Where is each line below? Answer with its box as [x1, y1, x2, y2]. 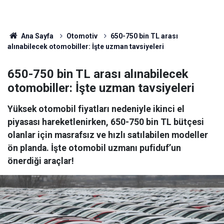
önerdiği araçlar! [7, 156, 74, 166]
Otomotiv [66, 32, 97, 40]
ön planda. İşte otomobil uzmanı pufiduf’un [7, 143, 181, 153]
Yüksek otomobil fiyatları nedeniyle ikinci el [7, 104, 184, 114]
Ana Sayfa [19, 32, 53, 40]
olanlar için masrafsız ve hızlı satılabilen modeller [7, 130, 208, 140]
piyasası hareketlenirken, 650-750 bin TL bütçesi [7, 117, 204, 127]
